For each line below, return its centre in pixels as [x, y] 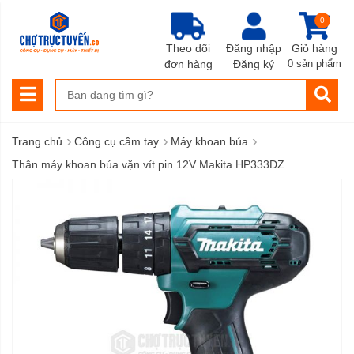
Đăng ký [253, 64]
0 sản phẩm [314, 64]
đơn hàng [188, 64]
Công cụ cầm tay [117, 141]
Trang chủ [37, 141]
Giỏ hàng [314, 48]
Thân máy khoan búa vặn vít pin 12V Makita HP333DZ [148, 164]
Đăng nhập [253, 48]
